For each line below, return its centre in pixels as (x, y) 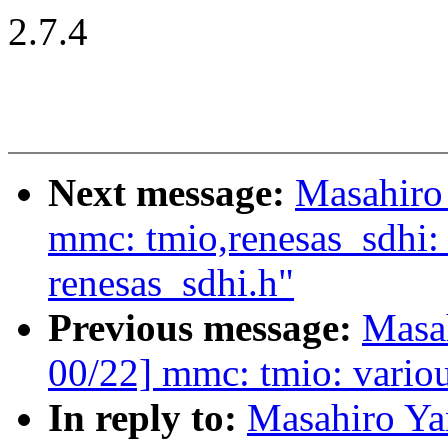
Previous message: (205, 328)
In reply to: (147, 418)
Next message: (171, 193)
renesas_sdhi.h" (171, 283)
